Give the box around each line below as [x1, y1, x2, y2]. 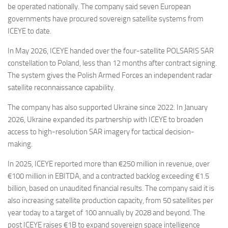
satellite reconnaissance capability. [8, 83, 117, 93]
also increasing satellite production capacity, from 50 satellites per [8, 196, 213, 206]
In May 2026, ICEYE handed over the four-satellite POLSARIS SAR [8, 46, 214, 56]
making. [8, 139, 34, 149]
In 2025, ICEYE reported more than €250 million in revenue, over [8, 159, 210, 169]
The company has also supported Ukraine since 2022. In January [8, 103, 208, 112]
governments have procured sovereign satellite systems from [8, 14, 204, 24]
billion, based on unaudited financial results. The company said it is [8, 184, 214, 193]
